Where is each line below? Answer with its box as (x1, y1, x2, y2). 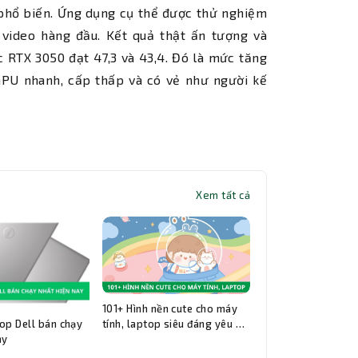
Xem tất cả (196, 189, 250, 202)
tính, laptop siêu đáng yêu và (101, 317, 248, 331)
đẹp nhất (101, 332, 146, 346)
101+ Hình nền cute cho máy (101, 302, 238, 316)
